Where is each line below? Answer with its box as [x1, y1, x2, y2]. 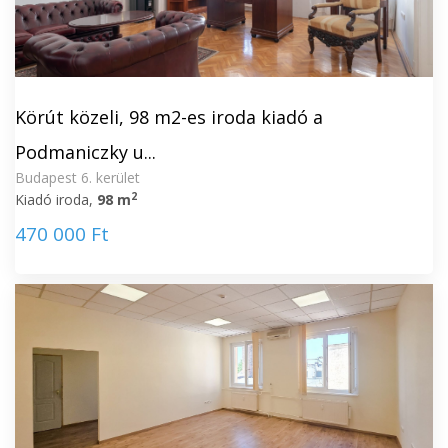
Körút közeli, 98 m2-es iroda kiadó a [15, 105, 323, 129]
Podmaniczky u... [15, 140, 156, 164]
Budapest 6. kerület [15, 168, 140, 187]
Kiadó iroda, [15, 190, 97, 209]
